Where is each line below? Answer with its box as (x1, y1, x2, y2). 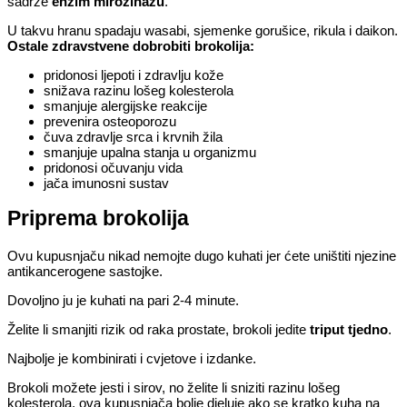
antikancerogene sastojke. (7, 263, 163, 279)
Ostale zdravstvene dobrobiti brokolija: (7, 37, 254, 54)
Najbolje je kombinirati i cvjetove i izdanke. (7, 350, 256, 366)
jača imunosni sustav (44, 174, 169, 191)
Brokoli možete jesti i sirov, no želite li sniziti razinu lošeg (7, 379, 340, 395)
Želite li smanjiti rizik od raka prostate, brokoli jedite (7, 321, 310, 337)
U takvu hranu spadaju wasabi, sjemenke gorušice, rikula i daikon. (7, 22, 398, 38)
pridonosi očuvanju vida (44, 159, 183, 175)
